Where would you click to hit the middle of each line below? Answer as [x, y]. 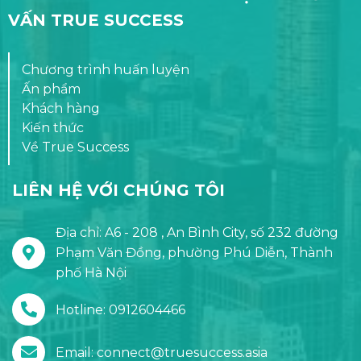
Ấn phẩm [51, 89]
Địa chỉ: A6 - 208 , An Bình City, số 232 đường [197, 233]
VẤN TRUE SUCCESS [96, 21]
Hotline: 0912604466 [120, 309]
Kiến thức [53, 128]
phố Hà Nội [91, 273]
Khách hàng [61, 109]
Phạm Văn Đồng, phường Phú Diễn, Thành [194, 253]
